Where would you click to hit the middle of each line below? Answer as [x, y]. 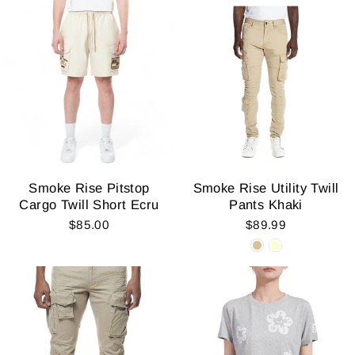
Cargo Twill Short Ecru [89, 204]
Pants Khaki [266, 204]
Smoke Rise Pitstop [89, 188]
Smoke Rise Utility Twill [266, 188]
